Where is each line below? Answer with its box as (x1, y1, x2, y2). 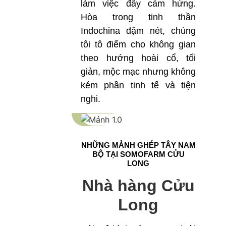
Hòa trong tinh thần (81, 12, 196, 23)
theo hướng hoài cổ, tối (81, 53, 196, 64)
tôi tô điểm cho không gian (81, 39, 196, 50)
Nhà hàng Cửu (82, 176, 195, 195)
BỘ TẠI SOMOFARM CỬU (92, 149, 185, 158)
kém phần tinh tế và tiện (81, 80, 196, 91)
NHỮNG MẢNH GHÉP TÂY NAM (81, 140, 196, 149)
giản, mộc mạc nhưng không (81, 67, 196, 77)
